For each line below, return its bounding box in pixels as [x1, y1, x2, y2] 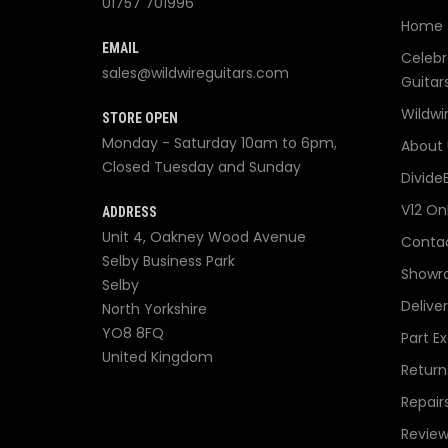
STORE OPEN [102, 110, 178, 127]
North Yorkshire [102, 299, 207, 320]
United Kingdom [102, 347, 213, 368]
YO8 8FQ [102, 323, 164, 344]
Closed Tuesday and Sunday [102, 157, 301, 178]
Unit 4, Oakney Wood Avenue [102, 227, 306, 248]
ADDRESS [102, 204, 157, 221]
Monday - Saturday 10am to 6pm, [102, 133, 337, 154]
